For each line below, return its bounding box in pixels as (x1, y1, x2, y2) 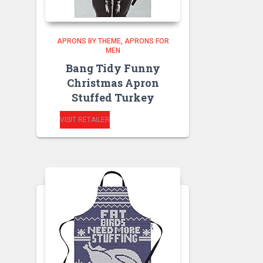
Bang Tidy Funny (65, 61, 160, 75)
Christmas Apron (66, 76, 159, 90)
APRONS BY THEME (56, 37, 121, 45)
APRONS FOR (124, 37, 169, 45)
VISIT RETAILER (60, 116, 110, 124)
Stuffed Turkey (71, 90, 154, 104)
